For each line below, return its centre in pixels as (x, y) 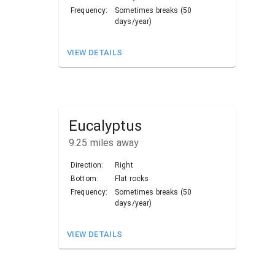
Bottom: (85, 178)
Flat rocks (132, 178)
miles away (113, 142)
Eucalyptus (105, 126)
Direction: (87, 165)
